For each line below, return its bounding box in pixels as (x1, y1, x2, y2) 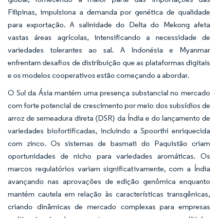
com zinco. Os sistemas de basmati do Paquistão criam (8, 138, 210, 148)
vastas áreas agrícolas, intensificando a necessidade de (8, 32, 210, 42)
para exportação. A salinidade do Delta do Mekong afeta (8, 19, 210, 29)
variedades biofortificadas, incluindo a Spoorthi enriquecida (8, 126, 210, 135)
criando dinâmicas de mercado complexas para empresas (8, 201, 210, 211)
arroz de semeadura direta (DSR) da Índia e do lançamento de (8, 113, 210, 123)
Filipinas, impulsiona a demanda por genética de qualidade (8, 7, 210, 17)
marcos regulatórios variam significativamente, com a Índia (8, 163, 210, 173)
